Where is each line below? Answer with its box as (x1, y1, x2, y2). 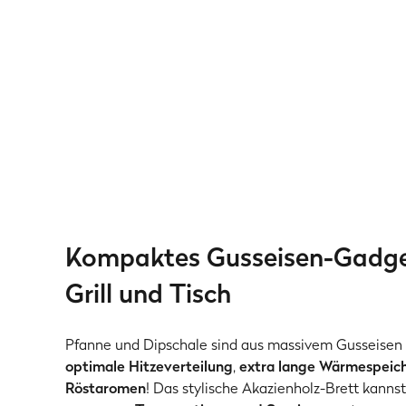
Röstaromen (65, 377, 146, 399)
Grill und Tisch (65, 275, 231, 312)
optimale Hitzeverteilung (65, 355, 233, 377)
